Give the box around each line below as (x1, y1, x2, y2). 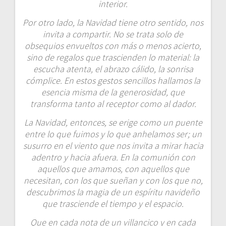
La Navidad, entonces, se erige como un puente (24, 117, 202, 129)
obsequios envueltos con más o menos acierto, (25, 40, 201, 52)
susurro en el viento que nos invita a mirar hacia (23, 140, 203, 152)
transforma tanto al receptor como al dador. (30, 98, 196, 110)
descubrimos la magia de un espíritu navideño (26, 186, 200, 198)
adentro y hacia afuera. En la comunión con (31, 151, 195, 163)
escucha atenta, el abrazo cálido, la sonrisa (33, 63, 193, 75)
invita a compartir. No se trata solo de (43, 28, 183, 40)
